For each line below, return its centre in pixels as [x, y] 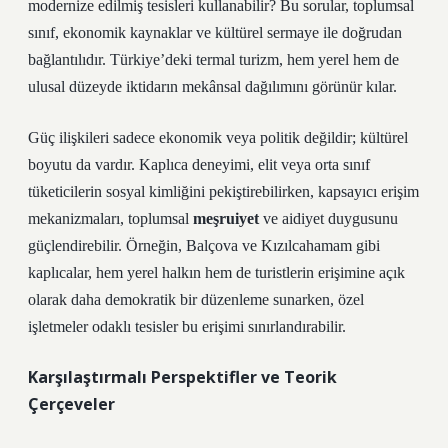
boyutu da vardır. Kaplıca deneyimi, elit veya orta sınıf [199, 164]
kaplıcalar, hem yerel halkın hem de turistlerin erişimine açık [216, 272]
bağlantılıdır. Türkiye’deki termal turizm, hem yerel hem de [213, 59]
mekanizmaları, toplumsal [110, 218]
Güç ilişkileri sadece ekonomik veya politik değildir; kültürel [218, 137]
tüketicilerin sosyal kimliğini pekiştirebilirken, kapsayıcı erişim [223, 191]
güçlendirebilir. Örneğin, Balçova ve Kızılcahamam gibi [204, 245]
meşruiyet [226, 218]
